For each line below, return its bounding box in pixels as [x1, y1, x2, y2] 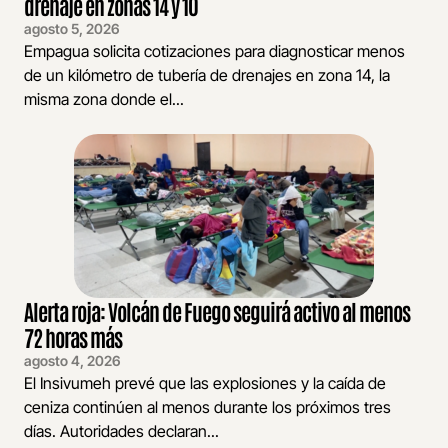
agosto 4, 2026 [24, 351, 121, 369]
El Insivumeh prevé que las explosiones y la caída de [24, 372, 386, 393]
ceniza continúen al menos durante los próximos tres [24, 396, 391, 417]
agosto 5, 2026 [24, 20, 120, 38]
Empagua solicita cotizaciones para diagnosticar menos [24, 41, 405, 62]
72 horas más [24, 322, 122, 351]
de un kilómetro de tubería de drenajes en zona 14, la [24, 65, 390, 86]
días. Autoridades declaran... [24, 420, 219, 441]
